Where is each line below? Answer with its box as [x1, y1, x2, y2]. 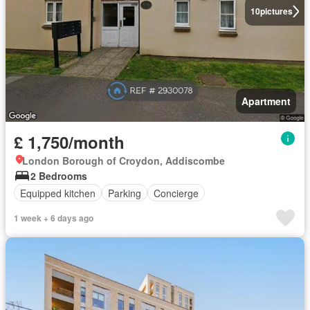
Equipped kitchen [20, 185, 95, 200]
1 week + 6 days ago [14, 212, 93, 224]
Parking [108, 185, 141, 200]
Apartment [241, 94, 291, 108]
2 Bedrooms [30, 169, 87, 183]
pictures [259, 5, 293, 17]
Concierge [154, 185, 199, 200]
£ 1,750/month [14, 130, 125, 154]
